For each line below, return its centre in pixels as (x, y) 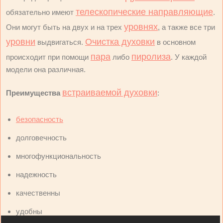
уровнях (141, 27)
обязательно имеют (41, 12)
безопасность (40, 119)
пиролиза (151, 57)
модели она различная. (46, 70)
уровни (21, 42)
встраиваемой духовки (110, 93)
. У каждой (189, 57)
